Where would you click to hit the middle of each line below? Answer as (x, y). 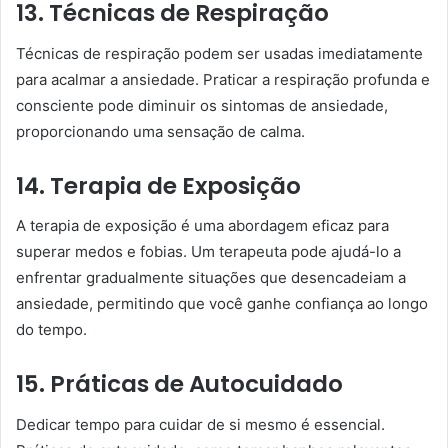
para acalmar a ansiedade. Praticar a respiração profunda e (223, 79)
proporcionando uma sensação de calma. (160, 131)
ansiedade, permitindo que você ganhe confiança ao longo (222, 303)
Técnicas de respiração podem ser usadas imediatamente (219, 53)
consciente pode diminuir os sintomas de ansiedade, (202, 105)
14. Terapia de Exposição (158, 185)
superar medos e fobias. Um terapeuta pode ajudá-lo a (208, 251)
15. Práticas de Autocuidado (179, 384)
